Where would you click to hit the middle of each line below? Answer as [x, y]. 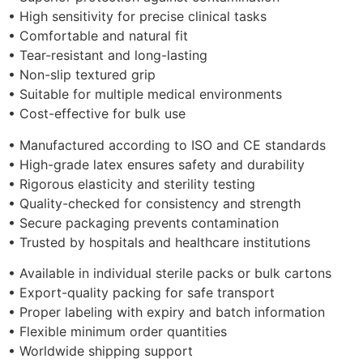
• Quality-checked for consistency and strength [154, 203]
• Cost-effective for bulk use [97, 114]
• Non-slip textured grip [82, 75]
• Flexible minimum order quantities [117, 332]
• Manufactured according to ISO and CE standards [167, 145]
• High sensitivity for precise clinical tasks [137, 17]
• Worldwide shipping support [100, 351]
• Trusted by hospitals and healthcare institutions [159, 242]
